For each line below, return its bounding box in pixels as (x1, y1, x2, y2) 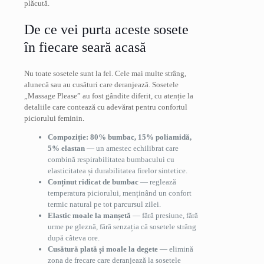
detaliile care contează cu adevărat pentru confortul (24, 102, 187, 111)
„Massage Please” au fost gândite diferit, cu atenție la (24, 91, 193, 100)
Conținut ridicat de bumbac (48, 177, 138, 186)
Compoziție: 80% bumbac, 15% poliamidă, (48, 132, 192, 141)
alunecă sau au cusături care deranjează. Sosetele (24, 80, 179, 89)
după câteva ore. (48, 233, 100, 242)
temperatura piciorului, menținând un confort (48, 188, 192, 197)
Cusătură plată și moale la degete (48, 244, 158, 253)
